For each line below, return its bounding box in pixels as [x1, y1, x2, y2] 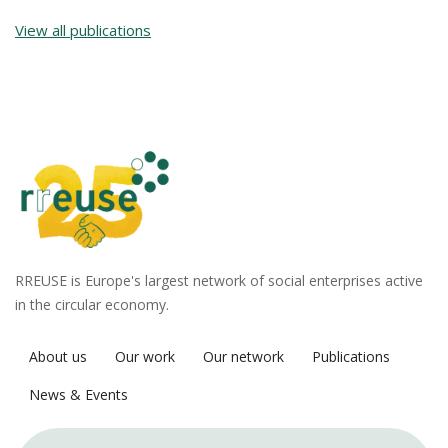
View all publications [15, 20, 151, 41]
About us [29, 346, 87, 366]
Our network [203, 346, 284, 366]
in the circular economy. [15, 294, 169, 314]
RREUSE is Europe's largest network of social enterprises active [15, 270, 423, 290]
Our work [115, 346, 175, 366]
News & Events [29, 384, 128, 404]
